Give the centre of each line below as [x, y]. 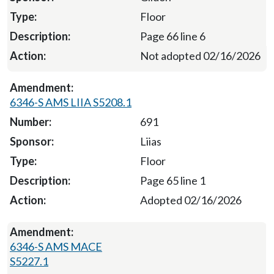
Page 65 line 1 [172, 180]
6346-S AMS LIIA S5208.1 [71, 102]
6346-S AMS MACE [56, 246]
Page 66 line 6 [172, 36]
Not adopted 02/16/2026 [200, 55]
